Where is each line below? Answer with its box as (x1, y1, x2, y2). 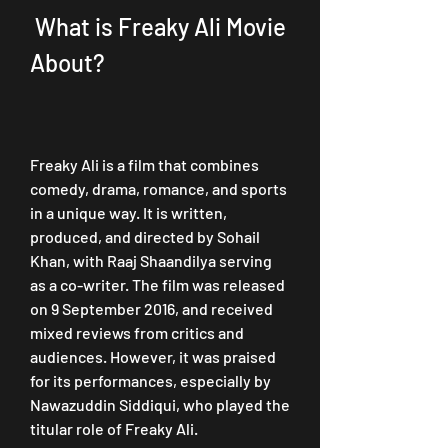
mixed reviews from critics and (30, 323, 244, 342)
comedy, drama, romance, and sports (30, 179, 287, 198)
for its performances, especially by (30, 371, 271, 390)
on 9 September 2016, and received (30, 299, 273, 318)
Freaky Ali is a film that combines (30, 155, 259, 174)
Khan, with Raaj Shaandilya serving (30, 251, 272, 270)
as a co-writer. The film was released (30, 275, 285, 294)
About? (30, 48, 105, 77)
